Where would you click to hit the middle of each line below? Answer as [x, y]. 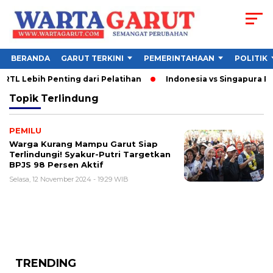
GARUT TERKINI [92, 58]
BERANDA [30, 58]
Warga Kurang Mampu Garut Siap [83, 144]
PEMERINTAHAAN [179, 58]
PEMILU [25, 131]
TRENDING [46, 264]
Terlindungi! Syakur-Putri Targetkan [90, 154]
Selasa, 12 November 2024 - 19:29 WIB [69, 179]
